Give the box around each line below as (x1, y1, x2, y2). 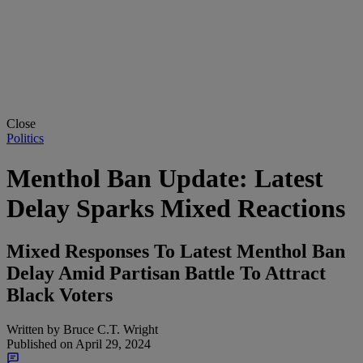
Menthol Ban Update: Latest (6, 163, 323, 193)
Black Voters (6, 284, 113, 306)
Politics (6, 131, 44, 146)
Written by (6, 322, 60, 336)
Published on (6, 336, 73, 351)
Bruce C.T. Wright (60, 322, 158, 336)
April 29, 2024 (73, 336, 151, 351)
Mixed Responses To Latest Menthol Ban (6, 241, 345, 263)
